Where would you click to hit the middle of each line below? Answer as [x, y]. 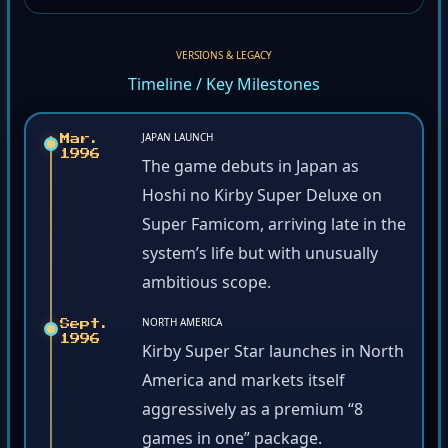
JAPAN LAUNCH [177, 140]
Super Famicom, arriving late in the [274, 227]
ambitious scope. [206, 285]
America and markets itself [243, 383]
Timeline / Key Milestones [224, 87]
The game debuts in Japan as [250, 169]
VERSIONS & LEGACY [224, 58]
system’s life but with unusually [260, 256]
